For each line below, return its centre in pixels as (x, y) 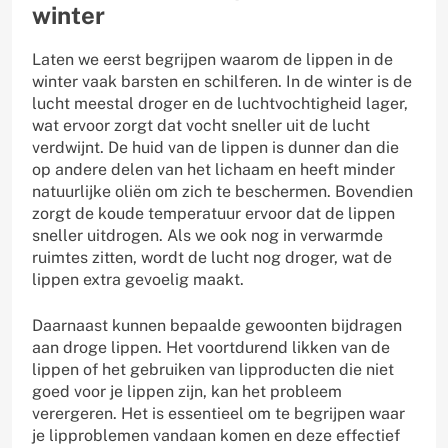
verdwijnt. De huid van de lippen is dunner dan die (215, 148)
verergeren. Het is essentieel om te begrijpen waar (218, 414)
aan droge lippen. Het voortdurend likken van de (211, 348)
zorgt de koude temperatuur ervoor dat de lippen (213, 214)
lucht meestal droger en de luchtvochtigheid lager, (220, 104)
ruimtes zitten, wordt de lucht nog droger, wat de (212, 258)
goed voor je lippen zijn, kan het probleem (187, 392)
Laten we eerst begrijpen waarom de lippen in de (212, 60)
